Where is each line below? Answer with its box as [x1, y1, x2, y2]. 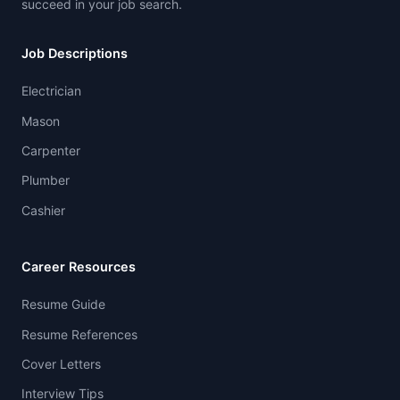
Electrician [21, 83, 81, 99]
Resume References [21, 326, 137, 342]
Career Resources [21, 259, 136, 275]
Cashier [21, 202, 65, 218]
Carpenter [21, 142, 80, 158]
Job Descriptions [21, 46, 128, 62]
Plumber [21, 172, 70, 188]
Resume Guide [21, 296, 105, 312]
